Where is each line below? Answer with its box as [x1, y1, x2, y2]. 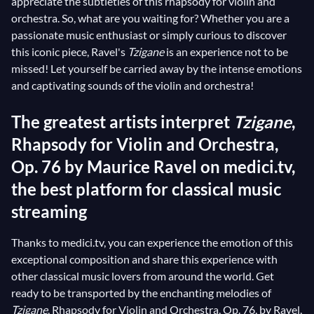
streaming [11, 201, 87, 221]
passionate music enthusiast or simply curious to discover [11, 28, 287, 41]
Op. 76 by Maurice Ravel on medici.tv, [11, 156, 295, 177]
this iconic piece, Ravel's [11, 45, 128, 58]
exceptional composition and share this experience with [11, 252, 278, 266]
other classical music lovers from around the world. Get [11, 269, 274, 282]
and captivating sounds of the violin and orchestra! [11, 78, 254, 92]
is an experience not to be [166, 45, 288, 58]
